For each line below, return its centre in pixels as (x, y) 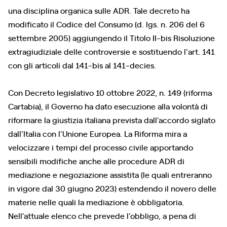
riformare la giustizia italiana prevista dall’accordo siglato (112, 120)
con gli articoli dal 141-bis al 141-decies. (82, 65)
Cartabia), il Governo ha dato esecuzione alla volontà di (108, 106)
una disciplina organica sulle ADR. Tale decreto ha (99, 10)
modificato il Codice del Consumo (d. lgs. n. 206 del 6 (106, 24)
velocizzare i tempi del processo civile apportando (101, 147)
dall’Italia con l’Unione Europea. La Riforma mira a (98, 133)
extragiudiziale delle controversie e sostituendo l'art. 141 (111, 51)
